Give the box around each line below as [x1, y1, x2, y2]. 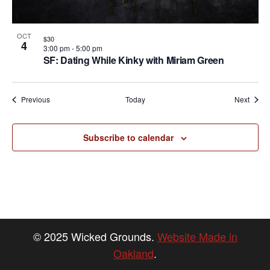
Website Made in [157, 228, 237, 245]
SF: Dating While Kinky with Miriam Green [43, 53, 224, 67]
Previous [20, 94, 50, 105]
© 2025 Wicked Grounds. [33, 228, 157, 245]
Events [49, 93, 72, 104]
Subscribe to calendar [83, 131, 174, 144]
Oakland [113, 245, 154, 262]
